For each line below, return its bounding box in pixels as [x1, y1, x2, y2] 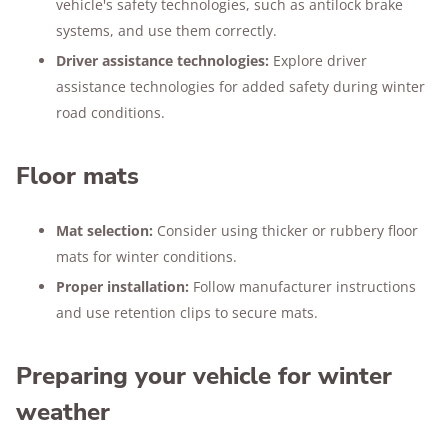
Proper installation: [56, 277, 189, 296]
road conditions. [56, 103, 165, 122]
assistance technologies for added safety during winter [56, 77, 425, 96]
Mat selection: [56, 221, 153, 240]
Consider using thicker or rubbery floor [153, 221, 418, 240]
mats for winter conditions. [56, 247, 237, 266]
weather [16, 396, 110, 428]
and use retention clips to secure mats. [56, 303, 318, 322]
